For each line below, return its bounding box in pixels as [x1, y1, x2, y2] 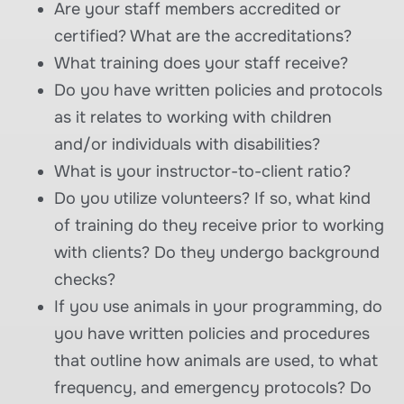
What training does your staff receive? [54, 52, 348, 73]
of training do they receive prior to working [54, 215, 384, 235]
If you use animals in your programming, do [54, 296, 382, 317]
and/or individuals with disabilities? [54, 133, 320, 154]
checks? [54, 269, 115, 289]
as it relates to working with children [54, 106, 332, 127]
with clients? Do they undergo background [54, 242, 380, 262]
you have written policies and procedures [54, 323, 370, 344]
